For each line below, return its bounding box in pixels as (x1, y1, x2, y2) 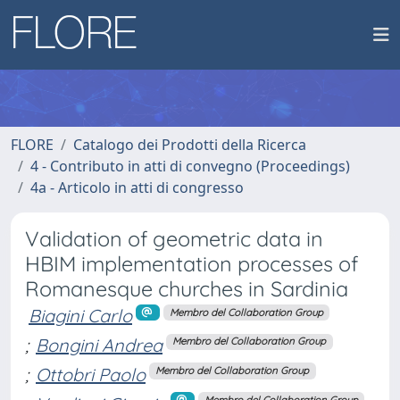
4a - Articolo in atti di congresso (30, 178, 244, 197)
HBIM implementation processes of (25, 251, 358, 277)
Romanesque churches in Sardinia (25, 276, 348, 302)
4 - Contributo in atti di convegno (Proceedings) (30, 156, 350, 176)
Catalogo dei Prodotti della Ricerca (73, 135, 306, 154)
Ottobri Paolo (36, 362, 146, 386)
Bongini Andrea (36, 333, 162, 356)
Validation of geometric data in (25, 226, 323, 252)
